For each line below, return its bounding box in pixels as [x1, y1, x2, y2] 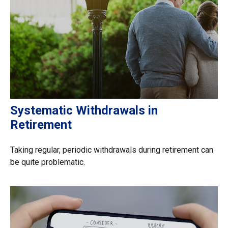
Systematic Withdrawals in [10, 103, 158, 118]
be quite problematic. [10, 157, 85, 167]
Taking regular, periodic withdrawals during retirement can [10, 145, 213, 155]
